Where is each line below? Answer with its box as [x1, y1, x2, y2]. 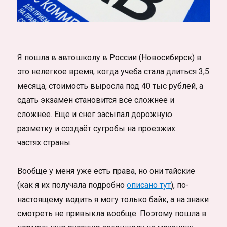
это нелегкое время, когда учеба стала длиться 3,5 [17, 66, 210, 77]
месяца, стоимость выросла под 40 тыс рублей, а [17, 81, 204, 91]
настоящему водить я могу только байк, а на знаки [17, 194, 209, 204]
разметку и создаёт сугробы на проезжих [17, 123, 176, 133]
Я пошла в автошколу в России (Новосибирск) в [17, 52, 202, 62]
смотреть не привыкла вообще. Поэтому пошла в [17, 208, 207, 218]
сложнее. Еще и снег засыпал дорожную [17, 109, 173, 119]
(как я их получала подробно [17, 180, 127, 190]
